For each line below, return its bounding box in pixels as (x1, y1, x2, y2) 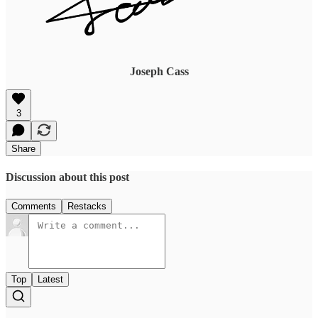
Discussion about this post (6, 170, 129, 183)
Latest (38, 274, 63, 285)
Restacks (67, 201, 106, 212)
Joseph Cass (129, 65, 189, 77)
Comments (11, 201, 56, 212)
